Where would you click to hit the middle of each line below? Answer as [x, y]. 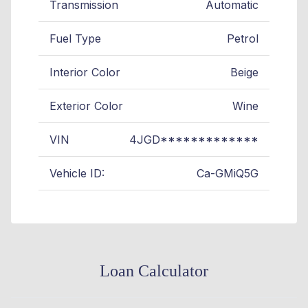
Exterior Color [86, 106]
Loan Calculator [154, 271]
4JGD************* [194, 139]
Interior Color [85, 72]
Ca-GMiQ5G [228, 173]
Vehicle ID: [77, 173]
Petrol [243, 38]
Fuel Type [75, 38]
